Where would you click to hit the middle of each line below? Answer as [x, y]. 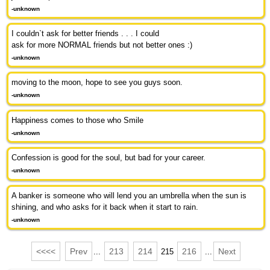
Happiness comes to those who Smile [78, 120]
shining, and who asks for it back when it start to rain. [105, 207]
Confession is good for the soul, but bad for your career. [109, 158]
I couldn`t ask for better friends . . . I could [86, 33]
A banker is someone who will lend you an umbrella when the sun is [129, 195]
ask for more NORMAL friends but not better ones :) [102, 45]
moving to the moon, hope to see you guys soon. [97, 83]
